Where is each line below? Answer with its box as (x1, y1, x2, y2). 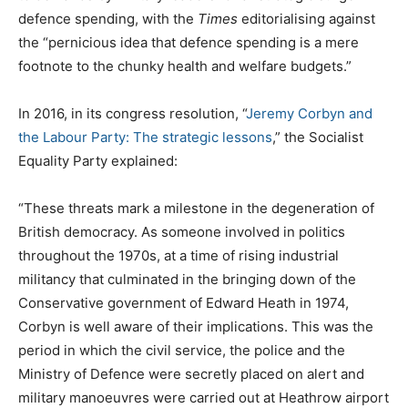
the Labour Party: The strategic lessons (18, 127, 272, 146)
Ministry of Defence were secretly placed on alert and (18, 364, 364, 382)
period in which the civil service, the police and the (18, 341, 345, 359)
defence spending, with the (18, 9, 198, 27)
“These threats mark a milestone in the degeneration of (18, 199, 374, 217)
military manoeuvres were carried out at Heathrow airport (18, 388, 389, 406)
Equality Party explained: (18, 151, 178, 169)
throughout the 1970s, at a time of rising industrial (18, 246, 339, 264)
